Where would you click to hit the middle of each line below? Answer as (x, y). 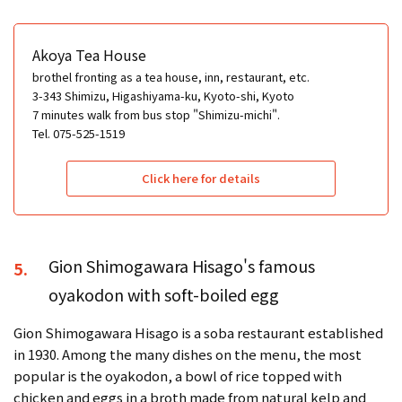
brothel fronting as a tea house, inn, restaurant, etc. (171, 77)
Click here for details (201, 179)
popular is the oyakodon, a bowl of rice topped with (178, 376)
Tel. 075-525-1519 (79, 134)
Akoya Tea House (89, 55)
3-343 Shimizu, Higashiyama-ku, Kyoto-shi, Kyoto (163, 96)
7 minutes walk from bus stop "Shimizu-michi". (156, 115)
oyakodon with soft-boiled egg (164, 295)
